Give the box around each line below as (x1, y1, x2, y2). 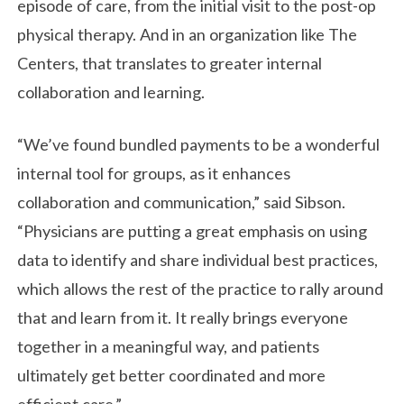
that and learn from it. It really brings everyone (17, 307, 349, 327)
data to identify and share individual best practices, (17, 249, 379, 270)
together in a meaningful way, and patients (17, 335, 320, 356)
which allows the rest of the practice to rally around (17, 278, 384, 298)
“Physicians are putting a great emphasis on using (17, 220, 368, 241)
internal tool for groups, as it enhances (17, 162, 291, 183)
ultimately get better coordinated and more (17, 364, 326, 385)
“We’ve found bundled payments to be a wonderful (17, 133, 381, 154)
